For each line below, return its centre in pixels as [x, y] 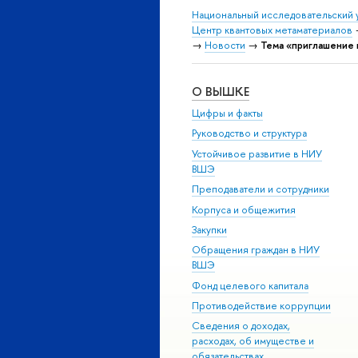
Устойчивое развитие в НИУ [257, 153]
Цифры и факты [227, 113]
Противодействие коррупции [261, 306]
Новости [225, 46]
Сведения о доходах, [241, 326]
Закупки [209, 229]
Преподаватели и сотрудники [261, 189]
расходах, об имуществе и [253, 341]
